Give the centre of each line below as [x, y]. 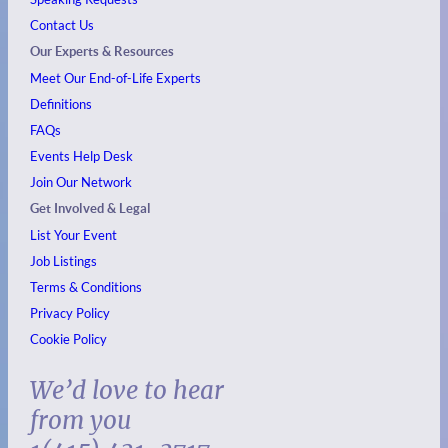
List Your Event [74, 234]
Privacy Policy [70, 312]
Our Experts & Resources [102, 51]
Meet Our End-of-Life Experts [116, 77]
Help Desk [103, 155]
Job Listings [64, 260]
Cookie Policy [69, 338]
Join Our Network [81, 181]
